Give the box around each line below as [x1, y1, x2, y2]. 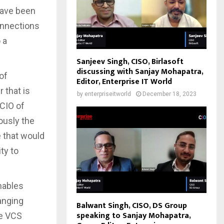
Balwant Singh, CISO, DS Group [76, 199, 187, 213]
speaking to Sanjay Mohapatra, [76, 209, 190, 223]
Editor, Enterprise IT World [76, 74, 172, 88]
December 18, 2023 [142, 90, 196, 97]
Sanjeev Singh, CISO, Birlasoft [76, 54, 183, 68]
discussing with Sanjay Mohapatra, [76, 64, 203, 78]
